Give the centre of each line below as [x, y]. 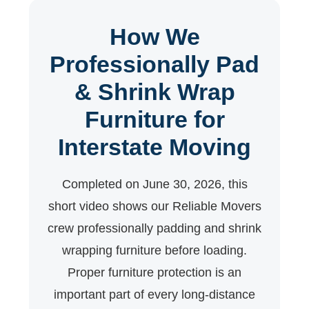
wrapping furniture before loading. [154, 251]
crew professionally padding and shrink [154, 229]
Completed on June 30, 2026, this [154, 185]
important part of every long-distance [154, 295]
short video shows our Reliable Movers [154, 207]
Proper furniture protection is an [154, 273]
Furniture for [154, 120]
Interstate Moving [154, 147]
